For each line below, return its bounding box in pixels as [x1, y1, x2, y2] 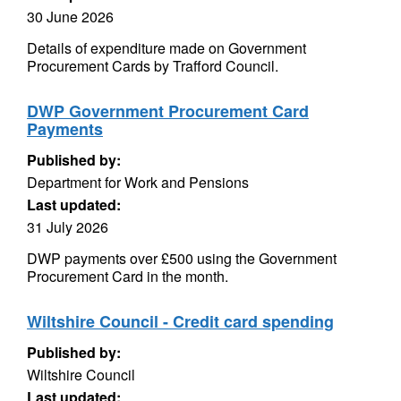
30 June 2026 [27, 6, 114, 27]
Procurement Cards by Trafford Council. [27, 55, 278, 76]
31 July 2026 [27, 217, 108, 237]
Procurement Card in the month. [27, 266, 228, 286]
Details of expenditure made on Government [27, 38, 306, 58]
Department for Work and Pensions [27, 172, 249, 192]
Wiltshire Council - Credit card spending [27, 310, 334, 333]
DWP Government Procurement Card [27, 99, 309, 123]
